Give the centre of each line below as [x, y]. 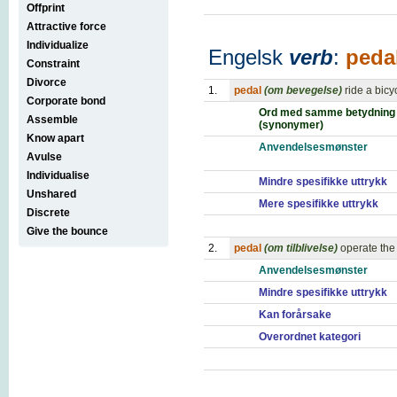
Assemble [52, 119]
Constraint [53, 63]
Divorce [47, 82]
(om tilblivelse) [301, 248]
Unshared [51, 194]
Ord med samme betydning [327, 113]
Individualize [58, 45]
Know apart [55, 138]
